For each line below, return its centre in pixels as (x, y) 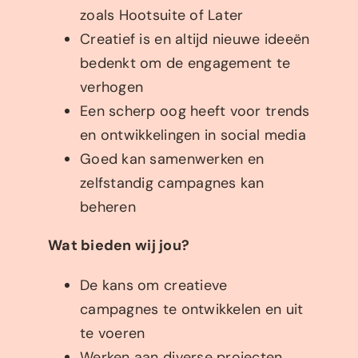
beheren (108, 207)
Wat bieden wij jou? (119, 246)
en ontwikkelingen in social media (193, 135)
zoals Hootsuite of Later (162, 16)
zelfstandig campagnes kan (172, 183)
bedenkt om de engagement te (185, 64)
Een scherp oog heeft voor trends (195, 111)
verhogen (112, 88)
